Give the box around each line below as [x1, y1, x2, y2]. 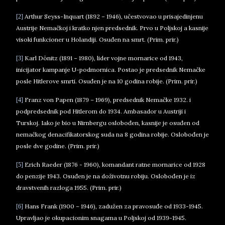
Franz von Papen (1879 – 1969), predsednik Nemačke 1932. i [23, 96, 191, 103]
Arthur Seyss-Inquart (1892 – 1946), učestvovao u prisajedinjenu [23, 13, 203, 20]
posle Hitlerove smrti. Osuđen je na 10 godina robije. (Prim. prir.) [16, 77, 197, 85]
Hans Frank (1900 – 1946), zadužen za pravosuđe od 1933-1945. [23, 202, 203, 210]
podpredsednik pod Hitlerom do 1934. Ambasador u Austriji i [16, 107, 186, 115]
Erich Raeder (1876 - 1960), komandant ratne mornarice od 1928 [23, 161, 205, 168]
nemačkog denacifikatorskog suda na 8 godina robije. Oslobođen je [16, 131, 209, 138]
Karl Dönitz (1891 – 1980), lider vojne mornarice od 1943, [23, 54, 183, 62]
